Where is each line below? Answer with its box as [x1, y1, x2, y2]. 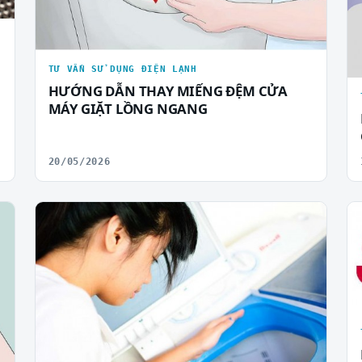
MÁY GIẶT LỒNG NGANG [48, 99, 208, 119]
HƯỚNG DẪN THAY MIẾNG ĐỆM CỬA [48, 82, 288, 101]
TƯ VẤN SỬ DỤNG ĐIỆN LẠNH [48, 64, 197, 75]
